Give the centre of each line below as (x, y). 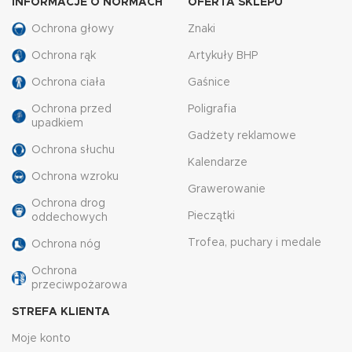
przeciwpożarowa (79, 285)
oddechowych (70, 218)
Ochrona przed (71, 109)
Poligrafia (212, 109)
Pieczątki (211, 216)
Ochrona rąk (64, 56)
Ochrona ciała (68, 82)
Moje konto (41, 339)
